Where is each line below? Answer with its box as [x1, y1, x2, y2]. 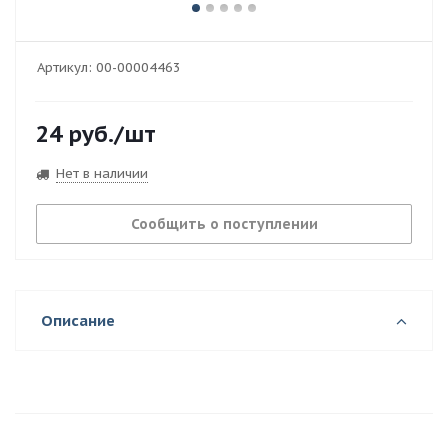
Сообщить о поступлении [130, 215, 318, 233]
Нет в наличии [56, 164, 148, 182]
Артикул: [37, 59, 92, 76]
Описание [41, 311, 115, 330]
